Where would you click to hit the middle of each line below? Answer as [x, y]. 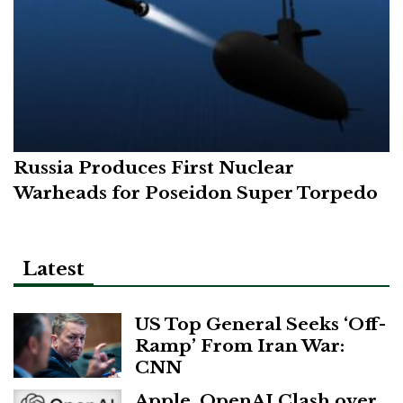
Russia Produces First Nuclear [154, 167]
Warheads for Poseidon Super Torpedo [196, 192]
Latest [54, 269]
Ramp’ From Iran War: [240, 345]
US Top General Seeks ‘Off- [260, 323]
